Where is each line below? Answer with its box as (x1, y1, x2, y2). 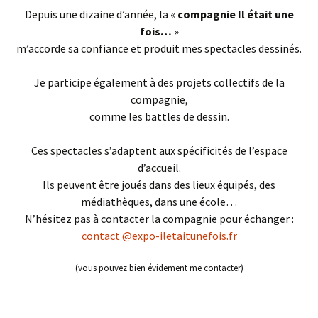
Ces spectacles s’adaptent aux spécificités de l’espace (31, 143, 287, 158)
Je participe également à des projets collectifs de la (33, 75, 285, 89)
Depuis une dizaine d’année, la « (24, 7, 177, 21)
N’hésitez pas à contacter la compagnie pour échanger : (24, 212, 294, 226)
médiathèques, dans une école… (81, 194, 237, 209)
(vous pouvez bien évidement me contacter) (75, 262, 243, 274)
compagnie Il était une (177, 7, 294, 21)
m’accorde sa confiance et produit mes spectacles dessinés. (16, 41, 302, 55)
